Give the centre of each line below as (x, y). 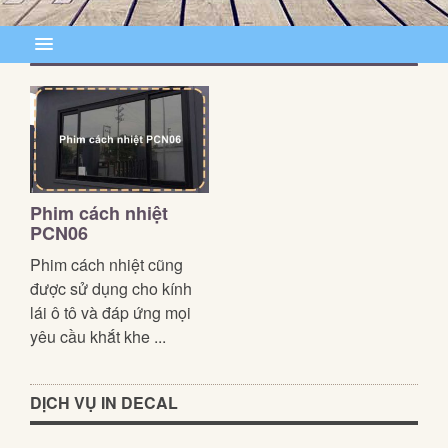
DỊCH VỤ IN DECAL (104, 403)
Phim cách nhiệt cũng (106, 265)
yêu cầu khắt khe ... (98, 337)
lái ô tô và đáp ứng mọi (110, 313)
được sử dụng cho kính (111, 289)
